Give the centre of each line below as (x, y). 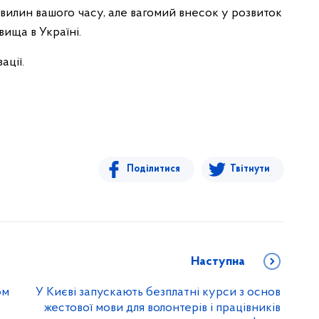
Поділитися (153, 169)
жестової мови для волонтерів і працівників (162, 308)
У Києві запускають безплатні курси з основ (158, 292)
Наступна (218, 262)
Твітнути (250, 169)
